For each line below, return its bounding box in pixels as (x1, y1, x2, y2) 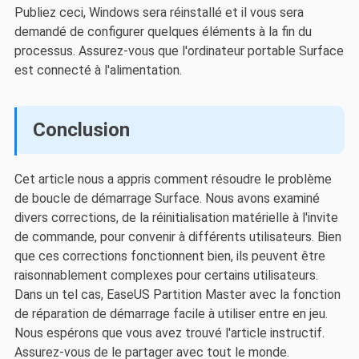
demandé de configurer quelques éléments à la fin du (14, 23, 312, 39)
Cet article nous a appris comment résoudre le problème (14, 171, 332, 188)
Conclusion (32, 119, 130, 142)
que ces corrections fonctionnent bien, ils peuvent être (14, 248, 325, 264)
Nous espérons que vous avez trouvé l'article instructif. (14, 325, 325, 341)
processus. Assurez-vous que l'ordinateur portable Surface (14, 42, 344, 58)
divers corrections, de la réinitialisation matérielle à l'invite (14, 210, 338, 226)
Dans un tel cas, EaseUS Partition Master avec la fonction (14, 287, 341, 303)
